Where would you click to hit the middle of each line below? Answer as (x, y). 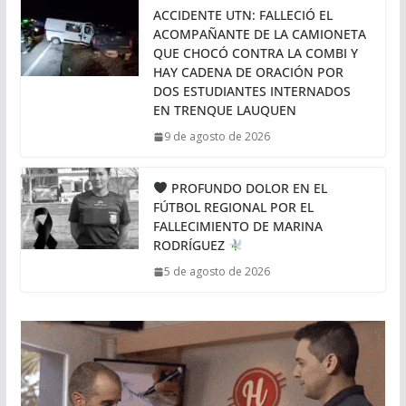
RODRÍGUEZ (190, 246)
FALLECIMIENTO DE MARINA (237, 227)
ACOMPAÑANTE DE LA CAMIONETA (259, 34)
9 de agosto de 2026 (217, 137)
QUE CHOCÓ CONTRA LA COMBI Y (255, 53)
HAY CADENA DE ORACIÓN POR (248, 72)
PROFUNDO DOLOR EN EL (247, 188)
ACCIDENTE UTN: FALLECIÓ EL (242, 15)
